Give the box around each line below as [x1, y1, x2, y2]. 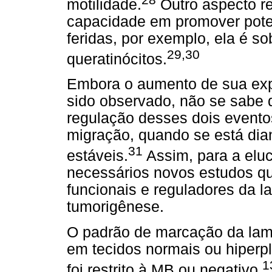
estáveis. [67, 148, 128, 165]
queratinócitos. [67, 51, 167, 68]
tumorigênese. [67, 199, 164, 216]
